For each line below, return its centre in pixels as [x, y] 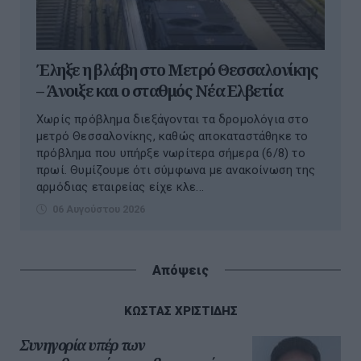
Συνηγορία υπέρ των [82, 345]
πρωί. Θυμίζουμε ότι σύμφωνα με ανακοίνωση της [176, 170]
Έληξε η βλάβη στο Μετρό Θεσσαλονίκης [177, 70]
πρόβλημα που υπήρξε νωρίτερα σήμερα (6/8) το [171, 154]
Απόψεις [180, 271]
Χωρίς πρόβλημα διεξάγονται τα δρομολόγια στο [172, 120]
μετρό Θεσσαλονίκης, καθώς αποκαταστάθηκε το [172, 137]
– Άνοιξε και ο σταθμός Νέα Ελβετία [159, 91]
